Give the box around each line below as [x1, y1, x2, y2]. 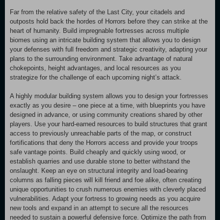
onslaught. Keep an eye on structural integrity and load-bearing [10, 167, 188, 174]
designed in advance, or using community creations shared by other [10, 111, 202, 118]
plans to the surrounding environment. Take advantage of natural [10, 55, 192, 62]
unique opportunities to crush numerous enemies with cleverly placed [10, 186, 206, 193]
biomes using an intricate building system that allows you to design [10, 36, 200, 44]
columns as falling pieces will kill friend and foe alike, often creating [10, 176, 201, 184]
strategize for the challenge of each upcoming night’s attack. [10, 74, 182, 81]
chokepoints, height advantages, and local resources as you [10, 64, 181, 72]
